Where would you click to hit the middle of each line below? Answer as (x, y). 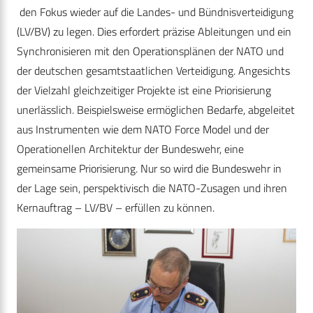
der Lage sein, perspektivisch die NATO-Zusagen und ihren (152, 188)
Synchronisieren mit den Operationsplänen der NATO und (150, 51)
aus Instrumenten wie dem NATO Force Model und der (143, 130)
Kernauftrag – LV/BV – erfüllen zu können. (116, 208)
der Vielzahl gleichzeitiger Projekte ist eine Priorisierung (144, 90)
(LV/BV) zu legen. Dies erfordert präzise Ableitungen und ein (154, 32)
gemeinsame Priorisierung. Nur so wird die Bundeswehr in (149, 169)
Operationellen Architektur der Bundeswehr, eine (130, 149)
